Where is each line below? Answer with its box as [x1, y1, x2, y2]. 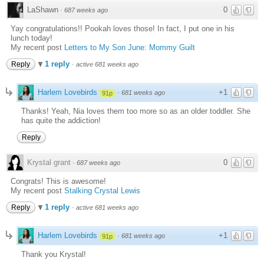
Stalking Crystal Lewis [64, 186, 140, 196]
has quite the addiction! [21, 116, 101, 126]
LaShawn [27, 5, 58, 15]
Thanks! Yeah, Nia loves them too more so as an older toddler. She [21, 107, 250, 116]
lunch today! [11, 34, 52, 43]
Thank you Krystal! [21, 250, 86, 259]
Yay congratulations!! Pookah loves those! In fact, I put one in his [11, 24, 235, 34]
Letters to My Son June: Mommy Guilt [64, 43, 195, 52]
